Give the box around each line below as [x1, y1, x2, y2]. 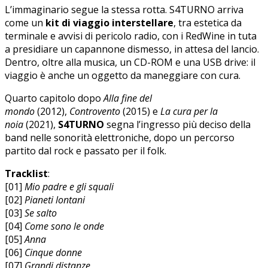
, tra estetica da [173, 16, 242, 29]
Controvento [69, 104, 120, 118]
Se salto [25, 206, 57, 220]
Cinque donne [25, 245, 82, 259]
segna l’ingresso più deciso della [104, 117, 251, 131]
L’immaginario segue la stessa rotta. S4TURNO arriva [5, 2, 243, 16]
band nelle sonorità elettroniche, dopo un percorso [5, 130, 234, 144]
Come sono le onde [25, 219, 104, 233]
